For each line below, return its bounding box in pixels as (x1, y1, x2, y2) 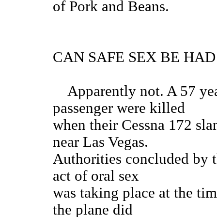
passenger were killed (53, 100, 185, 117)
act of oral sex (53, 168, 139, 185)
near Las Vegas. (53, 134, 148, 151)
